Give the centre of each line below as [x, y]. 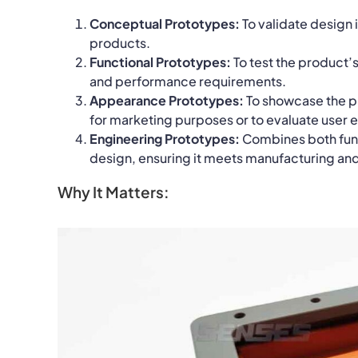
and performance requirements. [187, 81]
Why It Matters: [113, 191]
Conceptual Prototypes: [164, 23]
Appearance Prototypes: [166, 100]
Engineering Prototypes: [164, 138]
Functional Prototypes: [160, 62]
